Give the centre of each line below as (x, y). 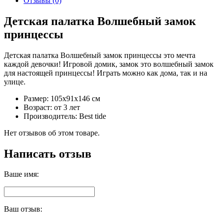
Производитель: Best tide (65, 116)
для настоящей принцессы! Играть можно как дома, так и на (106, 73)
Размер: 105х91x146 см (62, 98)
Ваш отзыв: (23, 209)
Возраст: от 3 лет (52, 107)
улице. (15, 82)
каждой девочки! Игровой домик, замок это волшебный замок (109, 64)
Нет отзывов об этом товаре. (52, 133)
